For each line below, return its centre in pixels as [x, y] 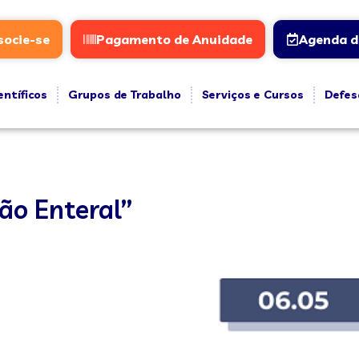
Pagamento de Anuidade [174, 39]
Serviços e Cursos [252, 95]
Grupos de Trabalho [124, 95]
